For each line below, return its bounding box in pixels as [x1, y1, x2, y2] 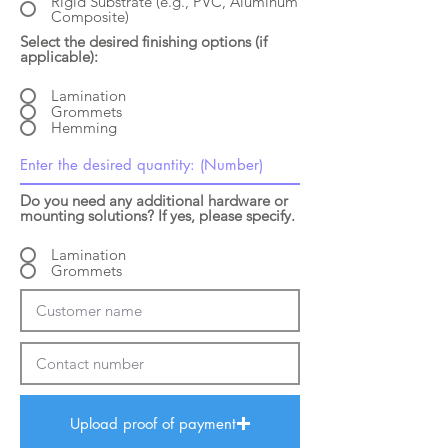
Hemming [51, 118, 117, 138]
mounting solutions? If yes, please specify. [20, 205, 295, 225]
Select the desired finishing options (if [20, 31, 267, 51]
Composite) [51, 6, 129, 26]
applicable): [20, 46, 98, 66]
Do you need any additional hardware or [20, 190, 288, 210]
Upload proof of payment [69, 414, 236, 434]
